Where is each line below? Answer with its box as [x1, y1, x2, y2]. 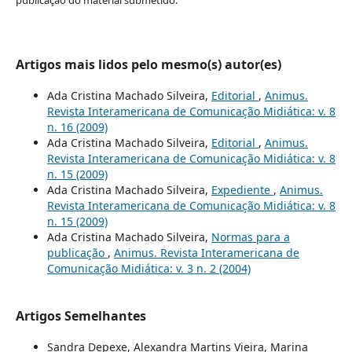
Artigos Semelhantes [15, 307, 146, 325]
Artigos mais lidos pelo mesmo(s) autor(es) [15, 56, 281, 74]
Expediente [211, 182, 273, 198]
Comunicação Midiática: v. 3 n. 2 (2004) [46, 261, 251, 277]
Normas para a [211, 229, 290, 245]
